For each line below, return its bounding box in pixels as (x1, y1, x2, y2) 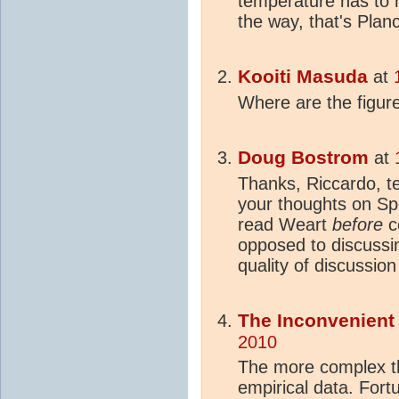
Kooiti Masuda (238, 65, 368, 87)
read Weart (238, 214, 332, 234)
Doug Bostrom (238, 146, 369, 168)
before (332, 214, 383, 234)
